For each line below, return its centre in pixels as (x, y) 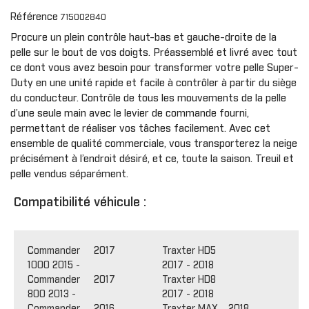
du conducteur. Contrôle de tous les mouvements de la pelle (148, 98)
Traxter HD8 (189, 280)
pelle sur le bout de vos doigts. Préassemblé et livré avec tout (154, 53)
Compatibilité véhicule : (80, 203)
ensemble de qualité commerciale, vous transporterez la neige (154, 144)
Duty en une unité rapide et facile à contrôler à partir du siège (153, 83)
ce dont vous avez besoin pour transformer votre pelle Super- (154, 68)
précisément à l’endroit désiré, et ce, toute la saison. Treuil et (152, 159)
